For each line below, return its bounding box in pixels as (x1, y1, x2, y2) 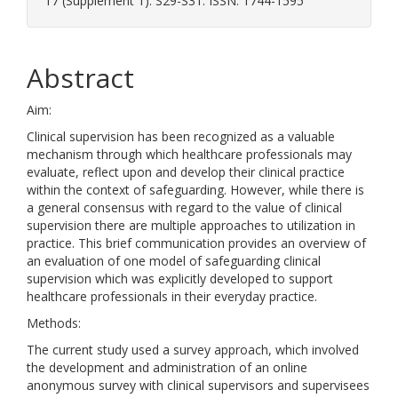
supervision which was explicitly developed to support (27, 270, 333, 287)
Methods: (27, 314, 81, 331)
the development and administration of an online (27, 359, 307, 376)
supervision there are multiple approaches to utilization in (27, 217, 355, 234)
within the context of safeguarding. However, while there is (27, 181, 364, 198)
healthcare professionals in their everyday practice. (27, 288, 317, 305)
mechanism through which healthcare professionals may (27, 146, 352, 163)
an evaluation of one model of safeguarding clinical (27, 252, 321, 269)
